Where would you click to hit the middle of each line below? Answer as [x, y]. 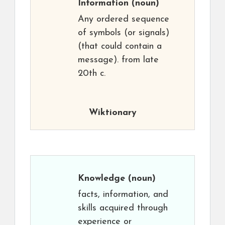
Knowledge [101, 179]
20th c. [92, 74]
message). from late [118, 60]
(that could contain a [120, 47]
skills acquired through [123, 208]
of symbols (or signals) [124, 33]
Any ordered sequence [124, 20]
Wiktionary [113, 113]
